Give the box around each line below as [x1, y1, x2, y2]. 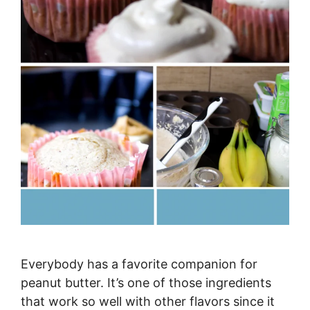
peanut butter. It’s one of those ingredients [21, 275, 271, 290]
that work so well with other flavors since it [21, 293, 275, 309]
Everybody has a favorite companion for [21, 256, 257, 271]
